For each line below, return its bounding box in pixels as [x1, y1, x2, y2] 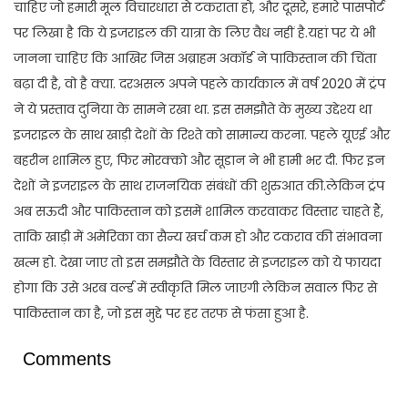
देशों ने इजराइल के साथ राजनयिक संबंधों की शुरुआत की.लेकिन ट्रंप [14, 177, 384, 196]
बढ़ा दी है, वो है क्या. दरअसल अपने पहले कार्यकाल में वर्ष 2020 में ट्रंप [14, 75, 385, 94]
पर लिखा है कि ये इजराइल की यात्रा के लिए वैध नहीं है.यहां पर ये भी [14, 24, 375, 43]
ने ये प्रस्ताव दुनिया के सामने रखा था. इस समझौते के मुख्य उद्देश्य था [14, 100, 372, 119]
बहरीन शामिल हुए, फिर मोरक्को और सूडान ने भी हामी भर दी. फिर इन [14, 151, 384, 170]
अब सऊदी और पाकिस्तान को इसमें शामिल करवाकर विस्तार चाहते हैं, [14, 202, 383, 221]
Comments [23, 349, 111, 370]
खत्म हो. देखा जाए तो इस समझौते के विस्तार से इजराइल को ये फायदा [14, 253, 381, 272]
